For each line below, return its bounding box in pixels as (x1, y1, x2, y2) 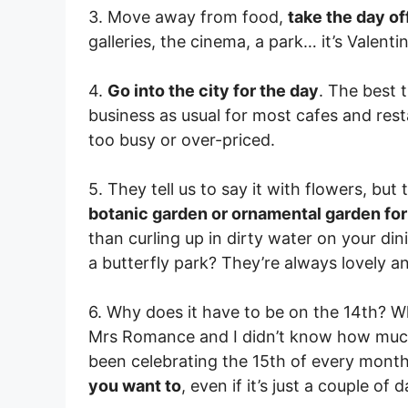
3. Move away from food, (88, 7, 288, 26)
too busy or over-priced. (88, 130, 275, 149)
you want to (88, 376, 181, 395)
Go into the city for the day (107, 81, 319, 100)
